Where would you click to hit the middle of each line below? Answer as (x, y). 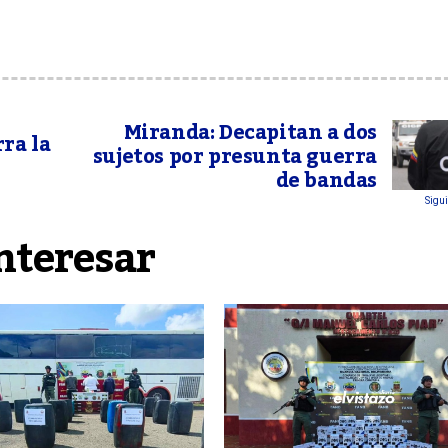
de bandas (326, 181)
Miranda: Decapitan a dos (250, 133)
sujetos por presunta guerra (234, 157)
